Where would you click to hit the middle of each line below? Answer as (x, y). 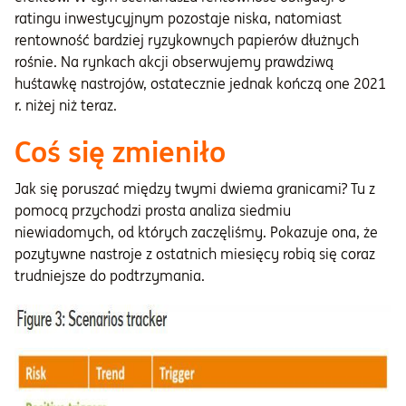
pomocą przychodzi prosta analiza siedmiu (153, 211)
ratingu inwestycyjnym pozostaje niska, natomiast (178, 19)
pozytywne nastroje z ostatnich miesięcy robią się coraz (195, 254)
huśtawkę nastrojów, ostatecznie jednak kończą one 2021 (200, 84)
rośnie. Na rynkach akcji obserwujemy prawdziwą (174, 62)
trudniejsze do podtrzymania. (110, 276)
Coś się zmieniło (120, 152)
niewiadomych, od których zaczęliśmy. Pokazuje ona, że (196, 232)
